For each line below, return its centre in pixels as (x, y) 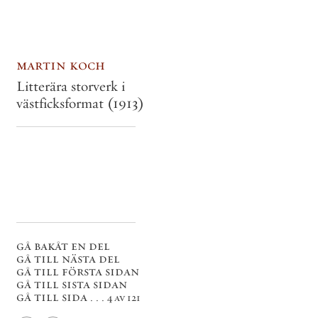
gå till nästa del (68, 259)
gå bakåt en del (63, 246)
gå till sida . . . (62, 297)
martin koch (61, 65)
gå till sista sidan (72, 284)
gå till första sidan (78, 272)
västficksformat (62, 103)
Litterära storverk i (71, 86)
